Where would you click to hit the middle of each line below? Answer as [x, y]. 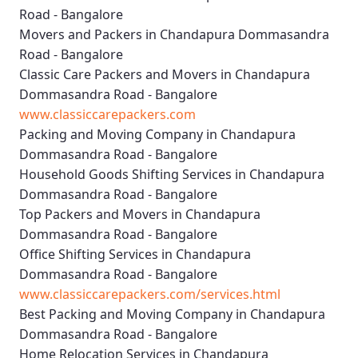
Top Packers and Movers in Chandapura [140, 215]
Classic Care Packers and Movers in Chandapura [165, 75]
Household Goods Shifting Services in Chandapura [172, 175]
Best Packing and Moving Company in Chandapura [172, 314]
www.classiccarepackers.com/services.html [150, 294]
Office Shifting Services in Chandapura [135, 255]
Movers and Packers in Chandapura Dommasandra [174, 35]
